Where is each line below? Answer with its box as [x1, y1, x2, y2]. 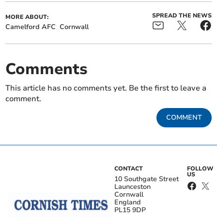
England [114, 198, 141, 207]
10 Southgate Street [114, 174, 179, 184]
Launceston [114, 182, 151, 192]
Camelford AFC [5, 22, 56, 32]
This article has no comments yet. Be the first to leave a [5, 83, 207, 94]
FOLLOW [186, 165, 214, 173]
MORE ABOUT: [5, 13, 49, 21]
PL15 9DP [114, 205, 146, 215]
